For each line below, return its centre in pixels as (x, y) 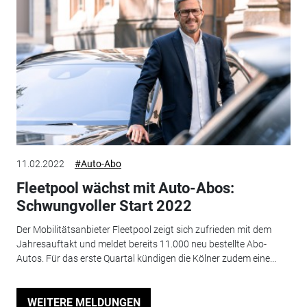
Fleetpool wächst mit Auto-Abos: (125, 188)
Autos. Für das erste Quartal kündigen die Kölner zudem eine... (146, 258)
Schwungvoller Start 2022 (104, 206)
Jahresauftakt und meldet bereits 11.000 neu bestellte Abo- (141, 244)
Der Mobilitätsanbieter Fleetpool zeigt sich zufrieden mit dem (144, 229)
